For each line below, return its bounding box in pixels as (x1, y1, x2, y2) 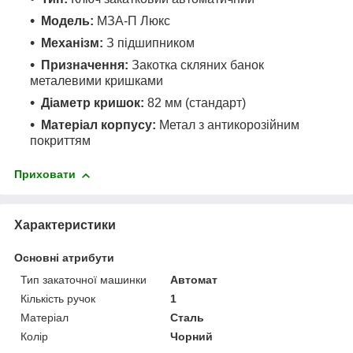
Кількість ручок (20, 292, 95, 306)
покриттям (30, 134, 91, 148)
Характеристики (14, 218, 116, 232)
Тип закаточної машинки (20, 273, 147, 287)
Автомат (170, 273, 218, 287)
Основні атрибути (14, 251, 114, 265)
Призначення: (41, 58, 128, 72)
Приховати (14, 168, 76, 181)
